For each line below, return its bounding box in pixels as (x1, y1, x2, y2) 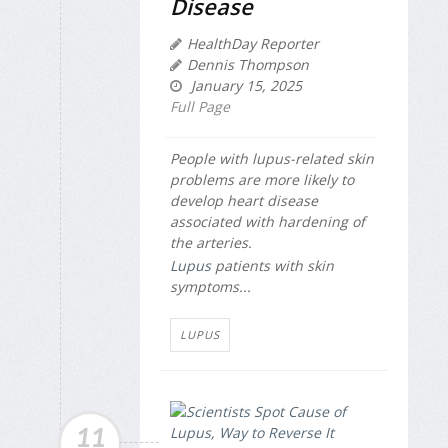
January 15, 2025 (187, 76, 302, 96)
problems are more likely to (170, 170, 354, 190)
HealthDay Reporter (187, 34, 319, 54)
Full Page (170, 97, 230, 117)
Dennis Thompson (187, 55, 309, 75)
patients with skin (211, 255, 334, 275)
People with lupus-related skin (170, 149, 374, 169)
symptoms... (170, 276, 251, 296)
